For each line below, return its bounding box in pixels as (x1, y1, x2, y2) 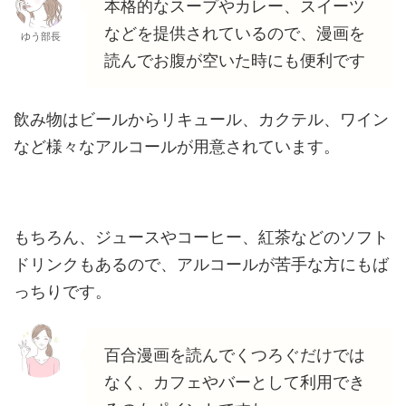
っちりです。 (14, 281, 111, 301)
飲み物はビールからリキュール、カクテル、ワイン (14, 109, 389, 129)
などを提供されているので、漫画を (104, 23, 365, 43)
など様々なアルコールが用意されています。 (14, 136, 340, 156)
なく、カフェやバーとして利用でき (104, 372, 365, 391)
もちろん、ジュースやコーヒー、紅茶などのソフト (14, 227, 389, 246)
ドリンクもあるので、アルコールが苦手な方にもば (14, 254, 389, 274)
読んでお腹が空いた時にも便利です (104, 50, 365, 70)
